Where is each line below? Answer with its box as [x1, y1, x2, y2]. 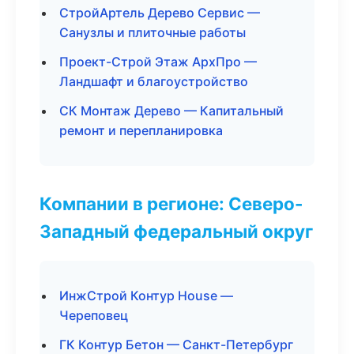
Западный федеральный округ [40, 220, 313, 242]
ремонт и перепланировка [59, 122, 223, 138]
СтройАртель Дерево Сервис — [59, 5, 260, 21]
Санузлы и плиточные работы [59, 24, 246, 40]
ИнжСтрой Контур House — [59, 288, 233, 303]
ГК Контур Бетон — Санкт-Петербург [59, 337, 293, 352]
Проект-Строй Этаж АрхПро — [59, 54, 257, 70]
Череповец [59, 307, 128, 323]
